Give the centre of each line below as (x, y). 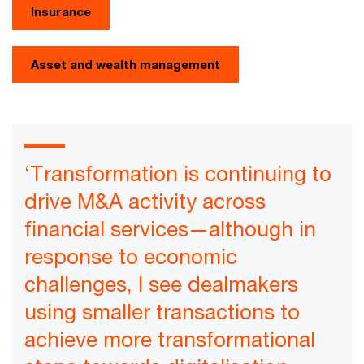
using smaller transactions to (162, 312)
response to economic (131, 256)
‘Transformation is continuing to (178, 173)
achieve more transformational (170, 339)
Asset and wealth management (126, 64)
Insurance (61, 11)
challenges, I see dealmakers (161, 284)
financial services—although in (170, 229)
